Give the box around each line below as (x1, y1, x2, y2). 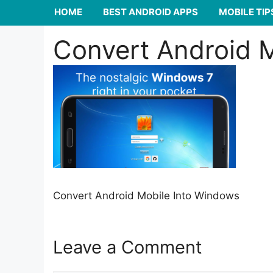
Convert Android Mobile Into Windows (53, 189, 239, 202)
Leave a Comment (53, 236, 202, 258)
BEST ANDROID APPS (103, 6, 198, 18)
